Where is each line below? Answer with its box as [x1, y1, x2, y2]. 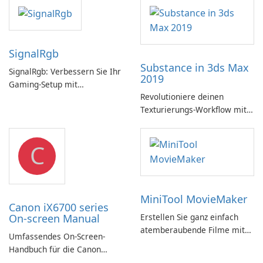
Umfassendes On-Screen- [9, 231, 105, 242]
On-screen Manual [9, 211, 100, 225]
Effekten [9, 104, 40, 116]
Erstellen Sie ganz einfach [140, 211, 238, 222]
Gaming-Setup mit [9, 79, 77, 90]
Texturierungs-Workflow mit [140, 104, 247, 115]
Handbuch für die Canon [9, 244, 101, 255]
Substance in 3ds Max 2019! [140, 117, 246, 128]
